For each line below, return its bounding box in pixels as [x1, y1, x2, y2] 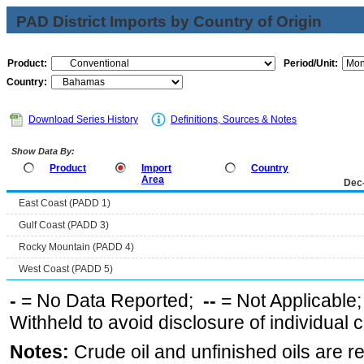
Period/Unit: [284, 58, 338, 69]
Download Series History [28, 114, 138, 125]
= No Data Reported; [16, 290, 203, 311]
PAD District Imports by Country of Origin [16, 13, 322, 30]
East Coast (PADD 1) [19, 197, 110, 209]
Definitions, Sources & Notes [171, 114, 297, 125]
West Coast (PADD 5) [19, 263, 113, 275]
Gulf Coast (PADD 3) [19, 219, 109, 231]
